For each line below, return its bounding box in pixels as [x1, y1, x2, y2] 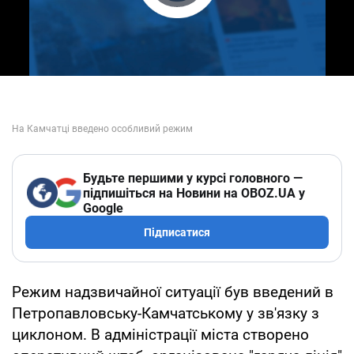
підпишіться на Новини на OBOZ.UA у [83, 185, 305, 201]
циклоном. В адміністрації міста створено [12, 325, 309, 344]
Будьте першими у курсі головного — [83, 170, 303, 186]
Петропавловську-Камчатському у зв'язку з [12, 303, 319, 322]
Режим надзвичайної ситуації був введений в [12, 282, 333, 301]
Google [83, 200, 123, 216]
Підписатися [144, 225, 210, 239]
